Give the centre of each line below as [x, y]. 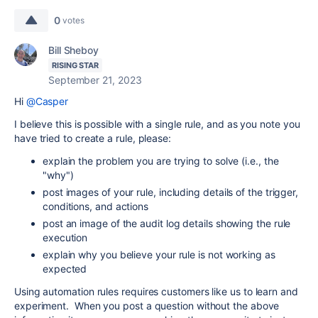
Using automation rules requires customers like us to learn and [156, 291]
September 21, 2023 [95, 79]
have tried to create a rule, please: [93, 138]
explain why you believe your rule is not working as [159, 254]
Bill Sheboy [74, 50]
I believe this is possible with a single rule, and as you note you [157, 124]
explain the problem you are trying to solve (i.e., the [161, 160]
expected [65, 268]
